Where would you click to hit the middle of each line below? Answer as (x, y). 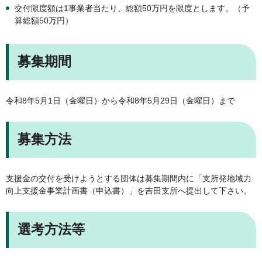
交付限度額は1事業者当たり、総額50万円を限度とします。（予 (132, 8)
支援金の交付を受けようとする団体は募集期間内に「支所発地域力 (129, 178)
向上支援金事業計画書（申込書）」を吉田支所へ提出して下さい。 (129, 190)
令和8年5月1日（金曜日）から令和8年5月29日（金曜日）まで (120, 100)
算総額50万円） (44, 20)
